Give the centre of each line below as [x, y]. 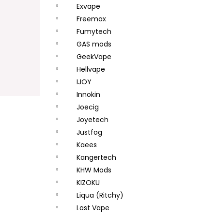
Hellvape [91, 69]
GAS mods [94, 44]
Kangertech [96, 157]
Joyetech [93, 120]
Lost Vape [93, 208]
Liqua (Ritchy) [100, 195]
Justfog [89, 132]
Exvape [88, 6]
